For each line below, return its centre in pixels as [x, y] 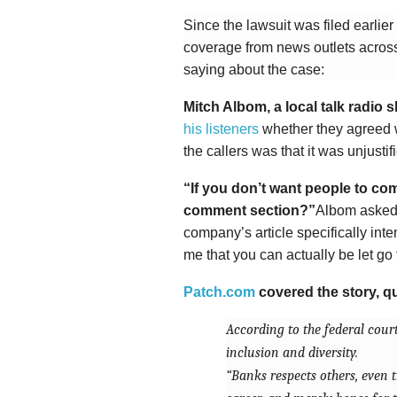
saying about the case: [254, 70]
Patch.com [219, 292]
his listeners [221, 129]
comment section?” [249, 210]
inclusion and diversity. [292, 353]
